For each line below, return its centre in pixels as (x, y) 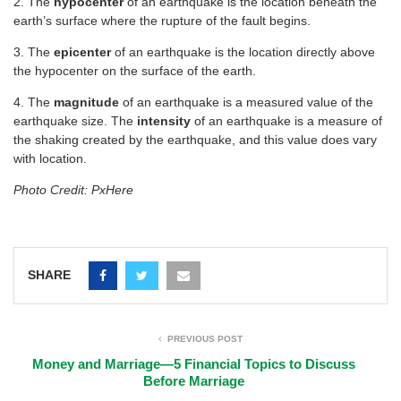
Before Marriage (194, 381)
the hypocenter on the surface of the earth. (135, 71)
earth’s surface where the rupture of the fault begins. (162, 21)
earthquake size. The (75, 121)
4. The (34, 102)
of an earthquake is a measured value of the (246, 102)
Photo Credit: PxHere (73, 190)
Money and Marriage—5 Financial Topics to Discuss (194, 364)
